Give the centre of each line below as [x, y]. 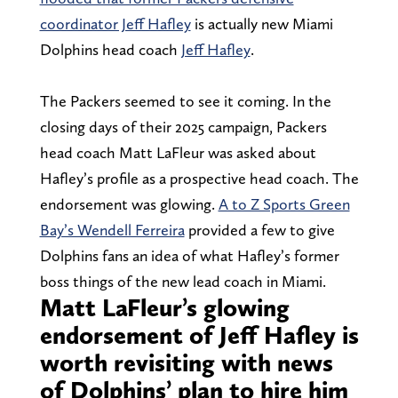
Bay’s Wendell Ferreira [112, 229]
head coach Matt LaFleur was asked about [178, 152]
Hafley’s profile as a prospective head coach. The [199, 178]
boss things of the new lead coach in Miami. [183, 281]
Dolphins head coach [110, 49]
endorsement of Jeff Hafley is [199, 334]
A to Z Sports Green [284, 203]
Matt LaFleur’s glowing [164, 307]
